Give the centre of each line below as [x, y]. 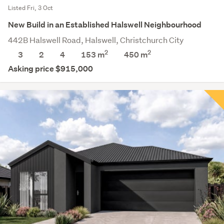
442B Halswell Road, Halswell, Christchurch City [96, 40]
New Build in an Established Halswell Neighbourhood [105, 25]
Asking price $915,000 [50, 69]
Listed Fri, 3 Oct [30, 8]
